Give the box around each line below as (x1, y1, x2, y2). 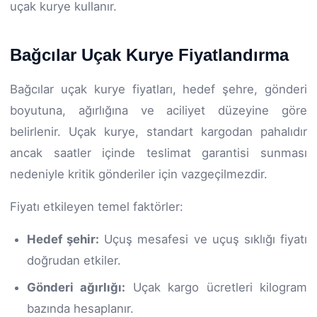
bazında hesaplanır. (27, 301, 134, 316)
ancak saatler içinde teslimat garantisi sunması (10, 145, 307, 160)
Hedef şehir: (27, 231, 100, 246)
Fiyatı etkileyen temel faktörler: (10, 199, 183, 214)
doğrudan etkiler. (27, 253, 121, 267)
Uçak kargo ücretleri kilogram (125, 279, 308, 294)
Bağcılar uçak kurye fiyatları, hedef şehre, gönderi (10, 81, 307, 96)
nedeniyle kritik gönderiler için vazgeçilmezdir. (10, 166, 267, 181)
